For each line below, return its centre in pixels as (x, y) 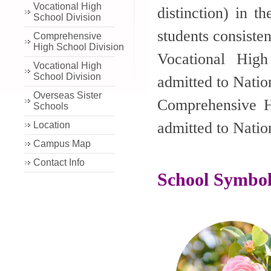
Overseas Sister (67, 95)
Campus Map (62, 143)
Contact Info (59, 162)
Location (52, 125)
